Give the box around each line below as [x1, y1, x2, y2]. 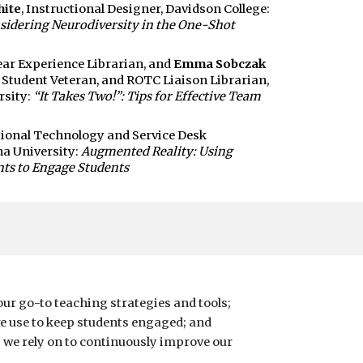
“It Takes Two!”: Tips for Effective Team [32, 88, 261, 104]
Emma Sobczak [173, 56, 266, 71]
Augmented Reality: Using [80, 143, 233, 159]
